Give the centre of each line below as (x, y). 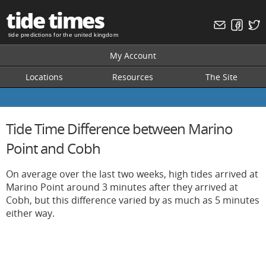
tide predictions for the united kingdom (63, 35)
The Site (221, 77)
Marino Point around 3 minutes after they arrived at (122, 187)
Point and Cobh (53, 148)
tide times (55, 20)
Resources (133, 77)
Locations (44, 77)
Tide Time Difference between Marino (119, 129)
